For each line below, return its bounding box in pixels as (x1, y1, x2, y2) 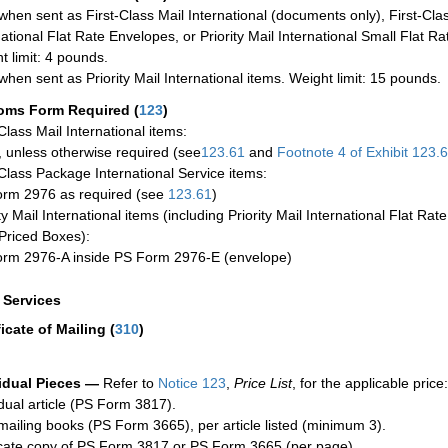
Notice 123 (154, 374, 226, 391)
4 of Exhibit (334, 143, 412, 160)
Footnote (273, 143, 334, 160)
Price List (234, 374, 292, 391)
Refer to (99, 374, 154, 391)
